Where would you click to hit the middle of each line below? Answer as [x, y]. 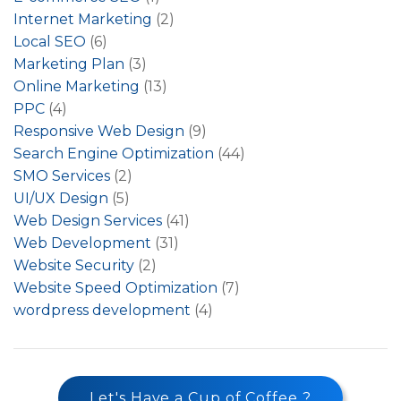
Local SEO [50, 41]
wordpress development [102, 310]
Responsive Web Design [99, 131]
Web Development [82, 243]
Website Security [74, 265]
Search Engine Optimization [114, 153]
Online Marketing [77, 86]
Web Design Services [88, 220]
